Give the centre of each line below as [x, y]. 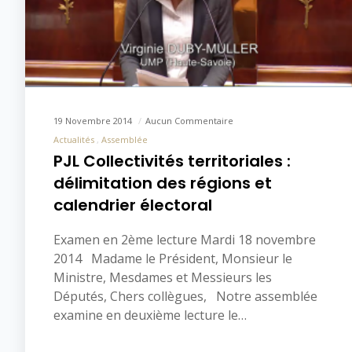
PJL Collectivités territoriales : [172, 161]
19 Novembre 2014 [94, 120]
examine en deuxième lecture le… [150, 315]
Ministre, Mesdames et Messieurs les [163, 277]
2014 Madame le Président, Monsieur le [173, 258]
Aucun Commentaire [189, 120]
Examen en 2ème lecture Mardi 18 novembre [185, 239]
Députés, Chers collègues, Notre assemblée [185, 296]
